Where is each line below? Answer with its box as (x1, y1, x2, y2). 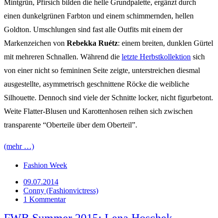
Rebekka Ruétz (67, 38, 118, 47)
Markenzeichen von (4, 38, 67, 47)
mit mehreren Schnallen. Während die (4, 52, 122, 61)
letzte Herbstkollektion (122, 52, 191, 61)
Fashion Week (23, 161, 67, 169)
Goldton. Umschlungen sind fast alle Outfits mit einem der (4, 25, 182, 34)
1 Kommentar (23, 195, 66, 203)
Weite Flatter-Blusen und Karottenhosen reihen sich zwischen (4, 107, 193, 115)
